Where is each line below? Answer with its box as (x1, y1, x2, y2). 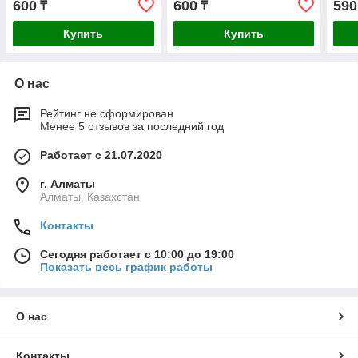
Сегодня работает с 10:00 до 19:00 (40, 248, 234, 261)
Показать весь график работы (40, 261, 213, 274)
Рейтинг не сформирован (40, 107, 173, 121)
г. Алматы (40, 177, 95, 191)
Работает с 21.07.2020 (40, 149, 162, 162)
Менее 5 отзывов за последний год (40, 120, 224, 133)
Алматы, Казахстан (40, 190, 140, 204)
